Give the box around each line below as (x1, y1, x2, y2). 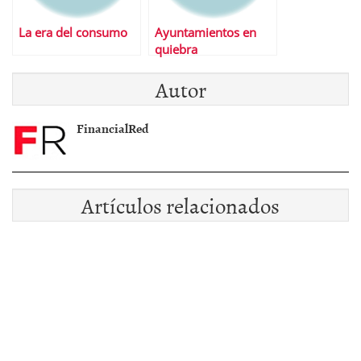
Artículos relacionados (81, 189, 280, 222)
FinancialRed (77, 118, 149, 139)
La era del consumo (19, 24, 127, 42)
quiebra (155, 41, 197, 59)
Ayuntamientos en (155, 24, 256, 42)
